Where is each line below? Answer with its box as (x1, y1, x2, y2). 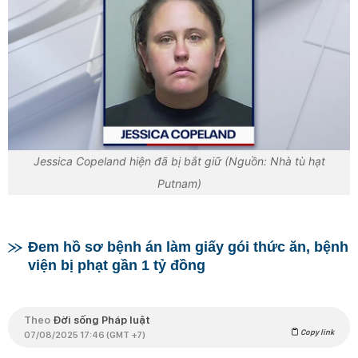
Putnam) (157, 177, 201, 191)
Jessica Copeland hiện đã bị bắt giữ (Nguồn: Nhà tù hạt (33, 154, 325, 169)
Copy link (299, 326, 334, 336)
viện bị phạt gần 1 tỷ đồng (28, 257, 205, 273)
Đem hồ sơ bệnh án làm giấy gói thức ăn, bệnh (28, 238, 348, 255)
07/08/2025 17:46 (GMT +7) (24, 328, 145, 340)
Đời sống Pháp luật (53, 312, 150, 326)
